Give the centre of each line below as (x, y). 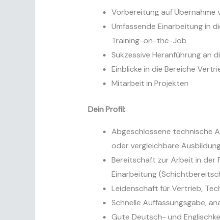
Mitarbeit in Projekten (150, 83)
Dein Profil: (106, 110)
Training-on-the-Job (149, 41)
